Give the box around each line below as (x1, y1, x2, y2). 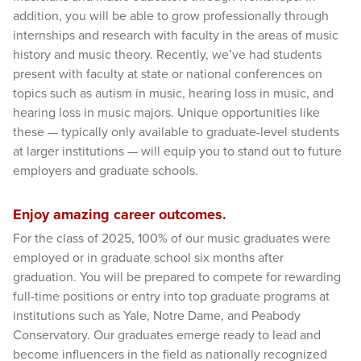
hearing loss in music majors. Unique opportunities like (13, 105, 320, 122)
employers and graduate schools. (13, 163, 198, 180)
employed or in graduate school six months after (13, 250, 284, 267)
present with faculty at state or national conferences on (13, 66, 322, 83)
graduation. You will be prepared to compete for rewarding (13, 269, 341, 286)
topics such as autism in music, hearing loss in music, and (13, 85, 334, 102)
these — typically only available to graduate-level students (13, 124, 339, 141)
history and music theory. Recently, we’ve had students (13, 47, 322, 64)
